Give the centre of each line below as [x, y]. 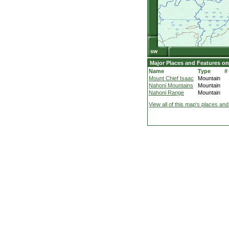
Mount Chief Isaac [171, 78]
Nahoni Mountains [171, 85]
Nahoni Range [166, 93]
